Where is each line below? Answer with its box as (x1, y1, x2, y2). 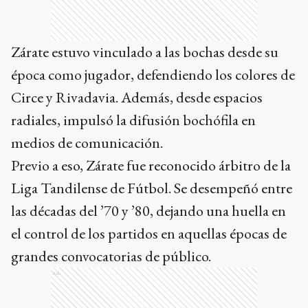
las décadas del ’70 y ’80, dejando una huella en (11, 200, 286, 221)
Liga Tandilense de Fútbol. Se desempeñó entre (11, 177, 292, 198)
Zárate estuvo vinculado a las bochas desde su (11, 41, 278, 62)
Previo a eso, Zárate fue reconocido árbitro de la (11, 155, 291, 175)
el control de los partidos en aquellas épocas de (11, 223, 287, 243)
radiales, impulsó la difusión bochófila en (11, 109, 256, 130)
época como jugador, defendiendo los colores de (11, 64, 295, 85)
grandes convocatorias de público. (11, 245, 211, 266)
